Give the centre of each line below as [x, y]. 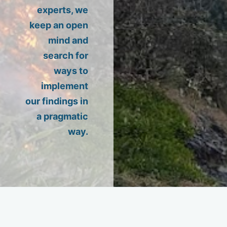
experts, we [63, 10]
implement [65, 86]
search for [66, 55]
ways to [71, 71]
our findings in [57, 101]
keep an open [59, 25]
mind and [68, 40]
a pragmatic [62, 116]
